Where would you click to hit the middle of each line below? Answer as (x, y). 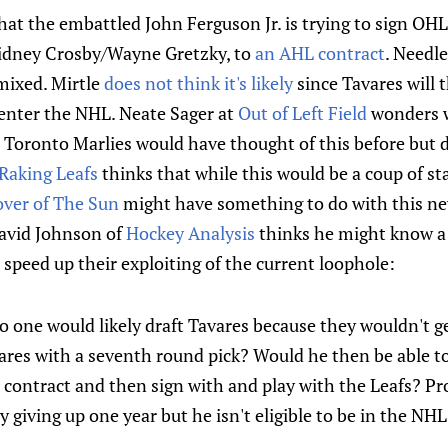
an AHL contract (320, 53)
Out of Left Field (302, 113)
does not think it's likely (198, 83)
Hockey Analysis (190, 233)
